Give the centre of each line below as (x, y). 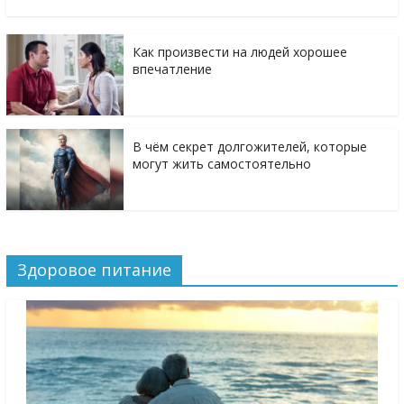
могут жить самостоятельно (221, 164)
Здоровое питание (94, 270)
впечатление (172, 69)
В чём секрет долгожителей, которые (249, 147)
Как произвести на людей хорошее (239, 52)
